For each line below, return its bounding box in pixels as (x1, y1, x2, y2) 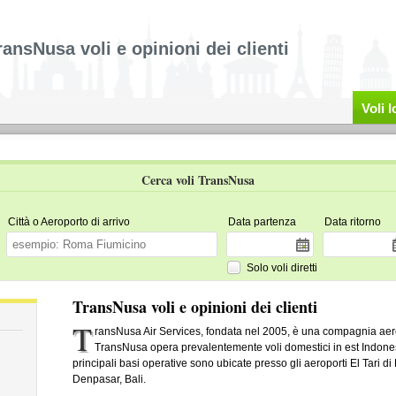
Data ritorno (324, 216, 381, 228)
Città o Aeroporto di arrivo (7, 216, 130, 228)
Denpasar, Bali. (72, 373, 146, 385)
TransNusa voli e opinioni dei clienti (72, 295, 317, 318)
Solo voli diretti (246, 261, 317, 274)
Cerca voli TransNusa (141, 171, 255, 189)
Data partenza (227, 216, 296, 228)
